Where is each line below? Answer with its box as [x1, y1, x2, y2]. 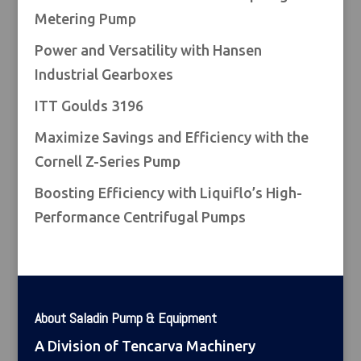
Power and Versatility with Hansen [34, 42, 262, 59]
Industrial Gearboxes [34, 66, 173, 83]
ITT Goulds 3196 [34, 98, 143, 114]
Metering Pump [34, 10, 136, 27]
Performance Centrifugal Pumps [34, 209, 246, 226]
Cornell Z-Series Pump [34, 153, 180, 170]
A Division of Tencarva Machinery [34, 337, 255, 354]
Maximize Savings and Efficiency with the [34, 129, 309, 146]
